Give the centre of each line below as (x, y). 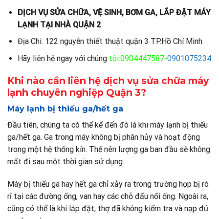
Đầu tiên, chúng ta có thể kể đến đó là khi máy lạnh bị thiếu (108, 125)
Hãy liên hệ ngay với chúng (63, 58)
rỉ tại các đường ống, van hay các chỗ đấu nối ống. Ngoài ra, (108, 196)
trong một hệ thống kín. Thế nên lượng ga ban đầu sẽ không (109, 150)
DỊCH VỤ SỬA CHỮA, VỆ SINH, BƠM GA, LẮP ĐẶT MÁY (114, 12)
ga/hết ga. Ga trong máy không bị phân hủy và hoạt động (104, 137)
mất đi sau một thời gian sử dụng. (66, 162)
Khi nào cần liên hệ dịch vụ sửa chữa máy (108, 80)
